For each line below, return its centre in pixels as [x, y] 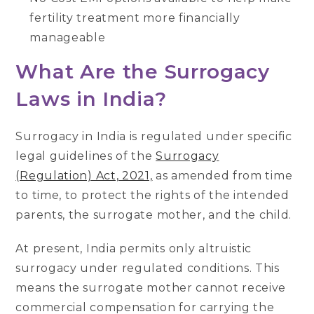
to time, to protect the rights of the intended [152, 196]
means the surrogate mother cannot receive [151, 288]
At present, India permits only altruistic [134, 249]
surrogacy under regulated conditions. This [148, 268]
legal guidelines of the [86, 156]
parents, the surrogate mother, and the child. [155, 215]
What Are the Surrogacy [143, 72]
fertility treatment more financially [135, 18]
